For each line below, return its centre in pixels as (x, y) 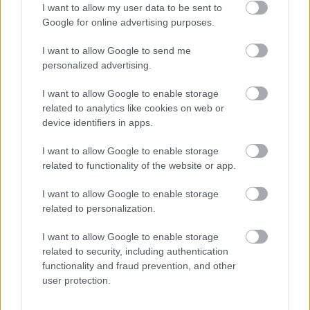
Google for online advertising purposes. (128, 22)
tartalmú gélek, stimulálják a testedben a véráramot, (154, 14)
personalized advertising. (97, 65)
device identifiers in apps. (98, 122)
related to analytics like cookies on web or (133, 108)
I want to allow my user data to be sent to (132, 8)
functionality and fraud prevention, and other (139, 266)
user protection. (76, 280)
